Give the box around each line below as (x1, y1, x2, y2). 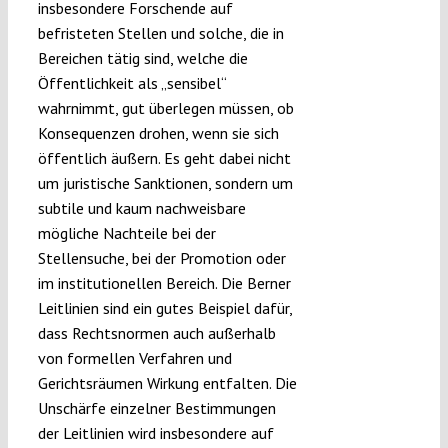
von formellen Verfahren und (37, 347, 232, 368)
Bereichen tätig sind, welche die (37, 47, 248, 68)
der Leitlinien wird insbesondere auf (37, 422, 274, 443)
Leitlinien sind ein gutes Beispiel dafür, (37, 297, 292, 318)
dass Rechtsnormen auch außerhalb (37, 322, 276, 343)
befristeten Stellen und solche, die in (37, 22, 284, 43)
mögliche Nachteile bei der (37, 222, 216, 243)
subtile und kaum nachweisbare (37, 197, 246, 218)
